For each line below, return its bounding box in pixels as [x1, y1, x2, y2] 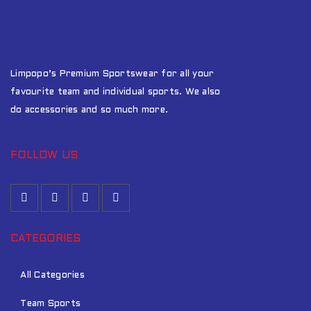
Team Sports [20, 299, 81, 308]
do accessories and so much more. [10, 106, 168, 115]
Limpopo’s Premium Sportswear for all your [10, 69, 215, 78]
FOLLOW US [10, 150, 78, 160]
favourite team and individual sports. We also [10, 87, 221, 96]
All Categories [20, 271, 85, 280]
